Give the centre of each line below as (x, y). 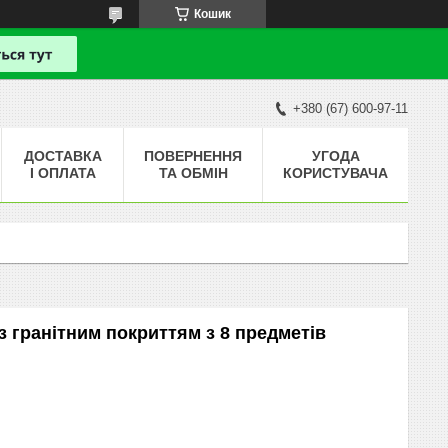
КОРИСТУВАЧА (335, 172)
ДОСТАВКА (62, 155)
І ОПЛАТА (62, 172)
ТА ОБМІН (193, 172)
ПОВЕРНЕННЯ (193, 155)
